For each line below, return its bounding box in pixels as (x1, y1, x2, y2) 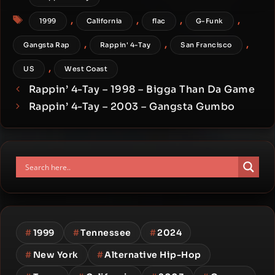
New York (33, 249, 79, 261)
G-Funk (195, 17, 223, 26)
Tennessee (80, 227, 131, 239)
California (86, 17, 122, 26)
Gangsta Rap (23, 41, 70, 50)
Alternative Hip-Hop (104, 249, 201, 261)
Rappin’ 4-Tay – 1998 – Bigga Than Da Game (28, 83, 255, 96)
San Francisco (180, 41, 232, 50)
